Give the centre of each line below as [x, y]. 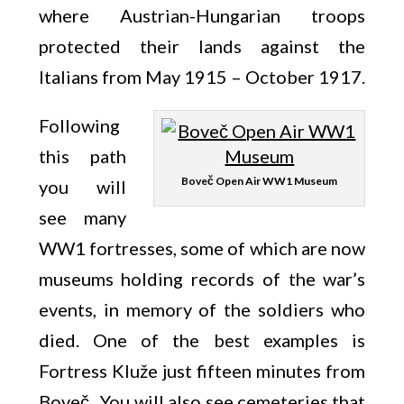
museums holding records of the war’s [202, 279]
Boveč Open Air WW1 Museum [260, 181]
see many [83, 217]
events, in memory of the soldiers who [202, 309]
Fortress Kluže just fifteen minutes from [202, 371]
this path [83, 156]
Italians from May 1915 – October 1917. [202, 77]
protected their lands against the [202, 46]
